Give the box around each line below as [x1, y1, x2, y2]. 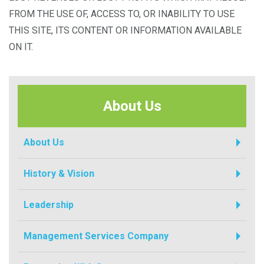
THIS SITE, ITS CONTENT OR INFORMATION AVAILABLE [9, 25, 242, 36]
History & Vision [24, 168, 94, 179]
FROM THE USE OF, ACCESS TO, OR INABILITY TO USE [9, 8, 235, 19]
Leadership [24, 199, 74, 210]
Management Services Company [24, 230, 169, 242]
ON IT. [9, 41, 33, 52]
